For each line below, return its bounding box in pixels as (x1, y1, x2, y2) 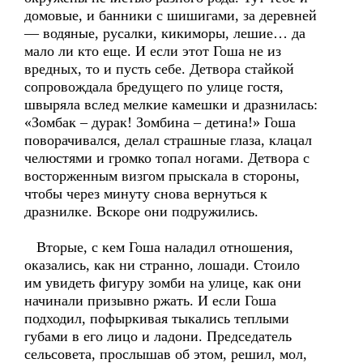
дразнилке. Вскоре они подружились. (24, 203, 258, 220)
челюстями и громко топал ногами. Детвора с (24, 150, 310, 166)
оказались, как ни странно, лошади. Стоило (24, 257, 300, 273)
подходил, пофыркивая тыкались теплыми (24, 310, 289, 327)
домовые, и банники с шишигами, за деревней (24, 7, 317, 23)
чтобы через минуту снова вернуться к (24, 186, 267, 202)
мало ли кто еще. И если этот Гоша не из (24, 43, 281, 59)
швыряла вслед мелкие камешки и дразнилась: (24, 96, 318, 113)
